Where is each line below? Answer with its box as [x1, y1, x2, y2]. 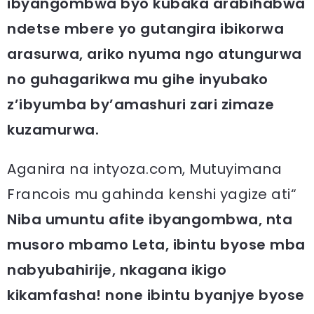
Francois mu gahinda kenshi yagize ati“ [7, 184, 296, 205]
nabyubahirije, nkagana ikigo [7, 260, 226, 280]
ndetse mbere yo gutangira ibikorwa [7, 19, 284, 39]
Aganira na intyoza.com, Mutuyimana [7, 159, 282, 179]
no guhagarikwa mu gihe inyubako [7, 69, 268, 90]
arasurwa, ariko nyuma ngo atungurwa [7, 44, 302, 64]
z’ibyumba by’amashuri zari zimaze [7, 95, 275, 115]
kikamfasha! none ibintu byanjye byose [7, 285, 305, 306]
